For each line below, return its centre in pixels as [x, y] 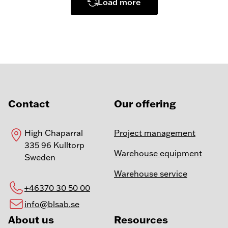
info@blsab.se [52, 204]
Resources [141, 220]
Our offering [145, 104]
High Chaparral [54, 133]
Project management [155, 133]
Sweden [40, 158]
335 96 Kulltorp [54, 145]
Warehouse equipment [158, 153]
